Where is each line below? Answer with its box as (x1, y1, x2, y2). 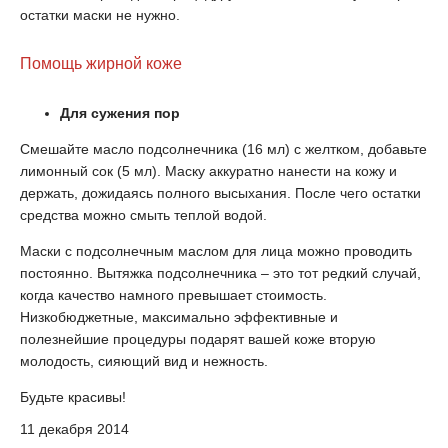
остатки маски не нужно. (20, 7, 180, 23)
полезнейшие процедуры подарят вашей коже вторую (20, 331, 376, 347)
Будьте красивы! (20, 389, 126, 405)
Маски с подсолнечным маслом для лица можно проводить (20, 243, 412, 259)
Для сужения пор (60, 105, 180, 121)
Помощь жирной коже (20, 55, 182, 72)
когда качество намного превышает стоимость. (20, 287, 327, 303)
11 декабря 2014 (20, 421, 129, 437)
